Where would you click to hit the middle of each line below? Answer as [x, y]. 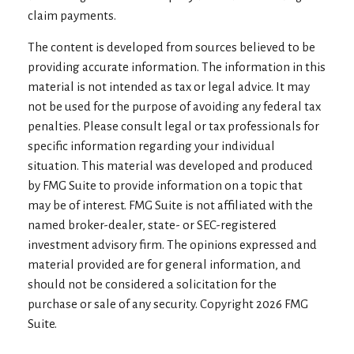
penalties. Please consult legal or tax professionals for [173, 126]
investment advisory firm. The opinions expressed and [172, 245]
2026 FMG [282, 304]
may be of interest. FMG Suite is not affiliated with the [170, 205]
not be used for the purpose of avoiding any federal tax [174, 106]
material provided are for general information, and [164, 264]
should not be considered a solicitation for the [152, 284]
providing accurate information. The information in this [177, 67]
